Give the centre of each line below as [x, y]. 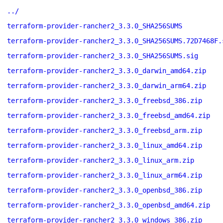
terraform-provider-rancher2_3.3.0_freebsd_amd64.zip [109, 115]
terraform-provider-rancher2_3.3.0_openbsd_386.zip [105, 190]
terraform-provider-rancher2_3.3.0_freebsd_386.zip [105, 101]
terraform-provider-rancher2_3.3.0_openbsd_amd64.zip [109, 205]
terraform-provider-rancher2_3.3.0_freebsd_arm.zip [105, 130]
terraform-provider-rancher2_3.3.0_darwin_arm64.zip [107, 86]
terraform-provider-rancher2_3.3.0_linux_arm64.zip [105, 175]
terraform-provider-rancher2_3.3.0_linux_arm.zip [101, 160]
